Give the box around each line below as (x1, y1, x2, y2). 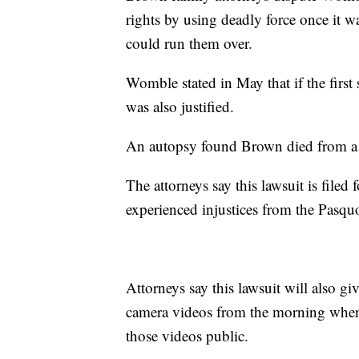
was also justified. (126, 95, 234, 116)
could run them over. (126, 32, 252, 53)
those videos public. (126, 325, 248, 345)
